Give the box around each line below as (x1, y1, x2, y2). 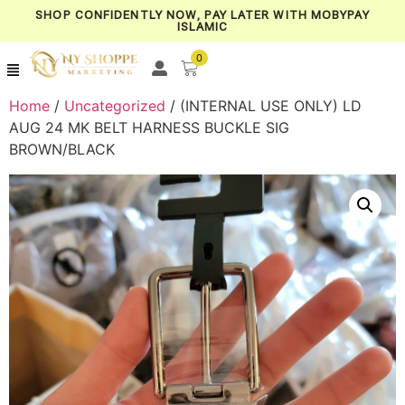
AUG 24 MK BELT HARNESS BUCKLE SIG (9, 118, 289, 137)
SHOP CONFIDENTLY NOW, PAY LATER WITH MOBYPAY (35, 8, 370, 22)
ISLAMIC (176, 20, 229, 33)
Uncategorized (64, 97, 165, 115)
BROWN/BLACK (9, 140, 115, 158)
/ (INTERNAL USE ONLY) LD (165, 97, 362, 115)
